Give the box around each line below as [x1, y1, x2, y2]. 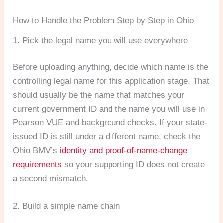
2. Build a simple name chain [13, 201, 120, 211]
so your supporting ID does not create [62, 160, 205, 170]
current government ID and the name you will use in [13, 104, 205, 114]
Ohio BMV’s [13, 146, 60, 156]
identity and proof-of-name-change [60, 146, 188, 156]
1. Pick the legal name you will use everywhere [13, 35, 188, 45]
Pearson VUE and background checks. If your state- [13, 118, 208, 128]
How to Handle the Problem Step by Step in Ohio [13, 15, 194, 25]
